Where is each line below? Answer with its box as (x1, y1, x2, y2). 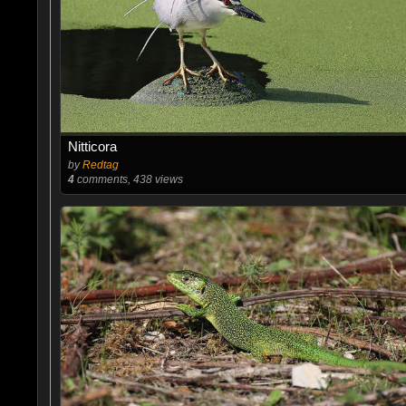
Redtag (82, 158, 119, 171)
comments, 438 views (73, 172, 183, 186)
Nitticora (67, 138, 117, 154)
